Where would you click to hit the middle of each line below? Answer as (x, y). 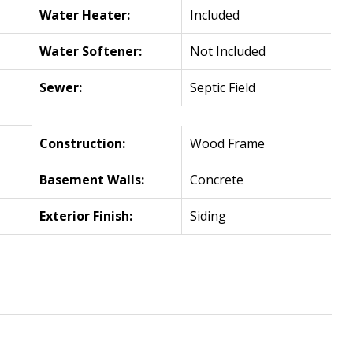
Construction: (83, 144)
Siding (208, 216)
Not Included (228, 52)
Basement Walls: (92, 180)
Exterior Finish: (86, 216)
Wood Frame (228, 144)
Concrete (217, 180)
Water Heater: (85, 15)
